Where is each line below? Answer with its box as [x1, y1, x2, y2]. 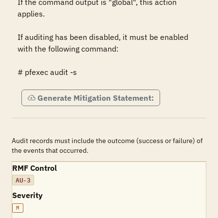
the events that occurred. [12, 146, 89, 155]
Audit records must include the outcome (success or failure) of [12, 136, 203, 145]
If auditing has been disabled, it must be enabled [18, 32, 188, 42]
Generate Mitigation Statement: [37, 93, 154, 103]
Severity [12, 190, 43, 200]
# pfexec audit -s [18, 67, 77, 77]
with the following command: [18, 44, 119, 54]
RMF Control [12, 163, 57, 173]
